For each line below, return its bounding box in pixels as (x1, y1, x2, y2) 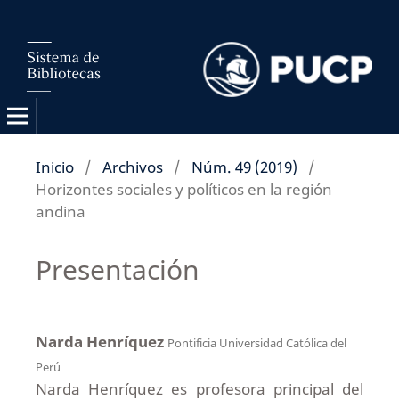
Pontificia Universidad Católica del (167, 334, 346, 351)
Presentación (35, 250, 199, 288)
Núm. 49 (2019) (191, 156, 297, 177)
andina (35, 200, 85, 222)
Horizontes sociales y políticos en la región (35, 178, 332, 199)
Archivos (102, 156, 163, 177)
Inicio (35, 156, 74, 177)
